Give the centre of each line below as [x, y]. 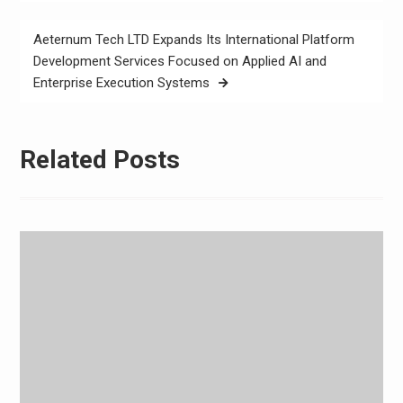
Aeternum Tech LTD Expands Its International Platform [193, 40]
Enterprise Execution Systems [121, 83]
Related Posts [99, 159]
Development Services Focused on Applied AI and [179, 62]
